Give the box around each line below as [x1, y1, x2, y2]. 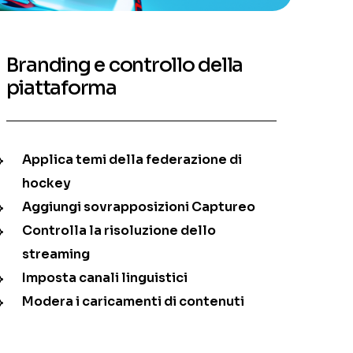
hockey [21, 175, 71, 192]
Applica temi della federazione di [21, 151, 242, 169]
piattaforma [6, 76, 117, 101]
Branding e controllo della [6, 53, 243, 78]
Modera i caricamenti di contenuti [21, 293, 244, 310]
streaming [21, 246, 90, 263]
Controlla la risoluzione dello [21, 222, 216, 240]
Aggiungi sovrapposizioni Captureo [21, 199, 255, 216]
